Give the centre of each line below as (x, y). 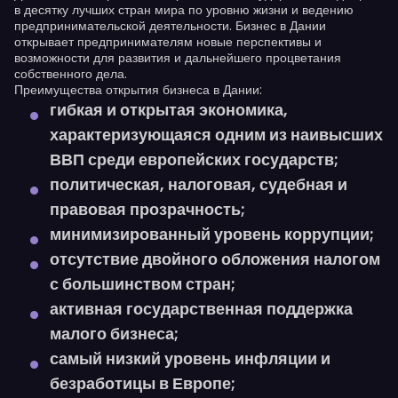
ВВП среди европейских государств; (194, 159)
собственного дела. (71, 74)
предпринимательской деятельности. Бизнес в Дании (170, 26)
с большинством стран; (143, 284)
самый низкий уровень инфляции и (190, 358)
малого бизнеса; (114, 334)
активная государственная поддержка (201, 309)
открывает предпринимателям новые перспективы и (168, 42)
